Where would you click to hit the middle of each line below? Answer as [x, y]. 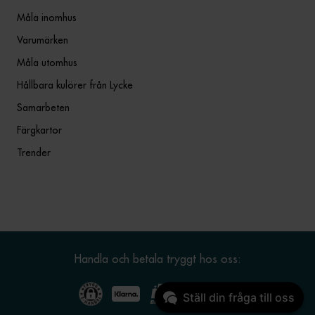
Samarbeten [43, 108]
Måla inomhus [47, 18]
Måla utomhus [47, 63]
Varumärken [43, 40]
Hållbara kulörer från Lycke [75, 85]
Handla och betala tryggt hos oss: [157, 259]
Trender [34, 153]
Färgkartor [39, 130]
